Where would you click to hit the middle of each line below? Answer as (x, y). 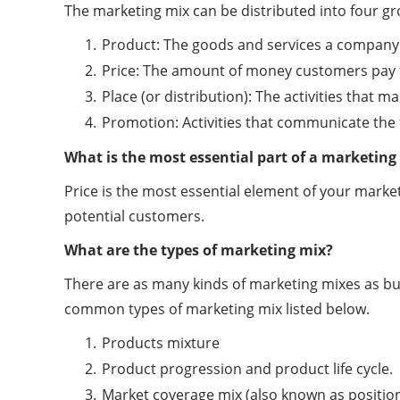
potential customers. (134, 216)
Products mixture (161, 343)
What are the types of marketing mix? (199, 250)
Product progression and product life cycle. (247, 369)
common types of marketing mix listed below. (217, 309)
